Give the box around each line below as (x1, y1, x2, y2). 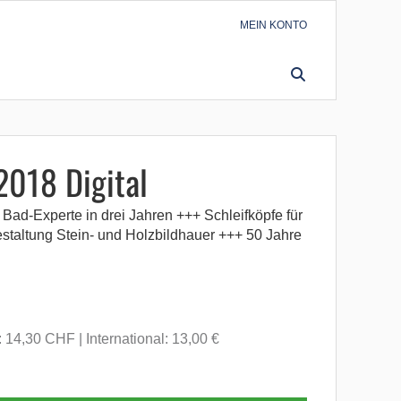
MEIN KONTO (240, 19, 307, 31)
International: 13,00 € (86, 331, 219, 346)
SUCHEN (212, 67, 259, 81)
